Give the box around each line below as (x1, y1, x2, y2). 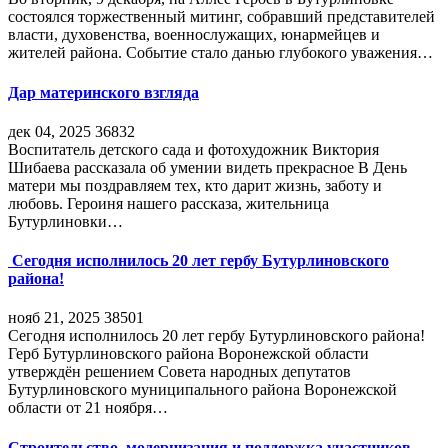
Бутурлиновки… (8, 212, 123, 230)
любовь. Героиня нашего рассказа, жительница (8, 194, 329, 212)
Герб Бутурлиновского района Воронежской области (8, 345, 369, 363)
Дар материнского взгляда (8, 83, 199, 101)
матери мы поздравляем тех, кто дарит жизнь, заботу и (8, 176, 382, 194)
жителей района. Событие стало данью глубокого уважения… (8, 44, 433, 62)
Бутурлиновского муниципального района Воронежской (8, 381, 397, 399)
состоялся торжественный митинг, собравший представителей (8, 8, 435, 26)
